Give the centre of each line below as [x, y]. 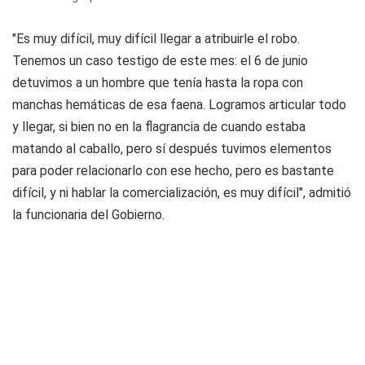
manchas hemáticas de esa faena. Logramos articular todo [179, 105]
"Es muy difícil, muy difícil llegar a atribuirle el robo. [156, 39]
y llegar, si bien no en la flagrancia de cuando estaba [159, 127]
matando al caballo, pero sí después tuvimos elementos [172, 149]
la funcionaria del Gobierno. [88, 215]
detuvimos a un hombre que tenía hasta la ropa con [158, 83]
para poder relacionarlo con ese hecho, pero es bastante [173, 171]
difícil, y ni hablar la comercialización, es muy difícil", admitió [182, 193]
